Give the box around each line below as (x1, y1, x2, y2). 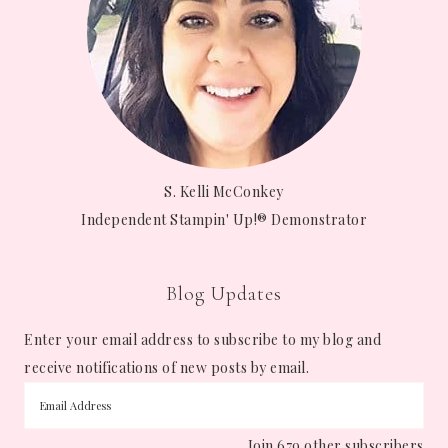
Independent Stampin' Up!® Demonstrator (81, 209, 367, 229)
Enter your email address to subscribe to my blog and (24, 329, 382, 349)
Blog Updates (166, 281, 282, 306)
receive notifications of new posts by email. (24, 357, 310, 377)
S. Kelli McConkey (164, 181, 284, 201)
